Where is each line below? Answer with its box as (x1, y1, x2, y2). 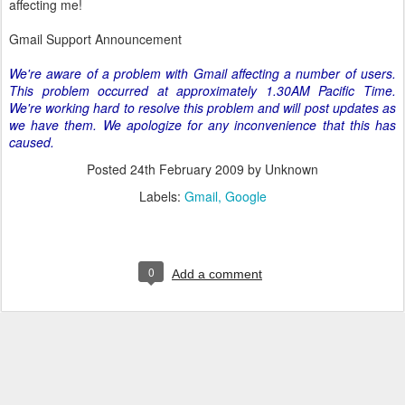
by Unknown (244, 160, 318, 178)
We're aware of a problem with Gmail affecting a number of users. (9, 64, 396, 82)
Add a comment (172, 267, 262, 281)
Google (224, 187, 267, 205)
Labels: (138, 187, 184, 205)
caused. (9, 133, 54, 151)
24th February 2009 (130, 160, 244, 178)
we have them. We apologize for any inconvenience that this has (9, 116, 396, 134)
